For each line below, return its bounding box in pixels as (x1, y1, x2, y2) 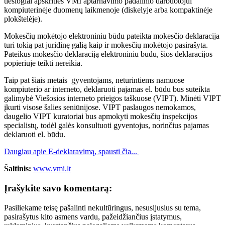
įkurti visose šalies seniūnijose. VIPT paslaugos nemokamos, (4, 103, 196, 112)
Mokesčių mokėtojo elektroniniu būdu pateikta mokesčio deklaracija (4, 32, 219, 41)
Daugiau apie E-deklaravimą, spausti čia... (4, 147, 139, 156)
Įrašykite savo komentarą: (4, 183, 112, 193)
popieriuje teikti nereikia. (4, 59, 82, 68)
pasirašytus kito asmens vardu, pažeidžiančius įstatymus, (4, 212, 182, 221)
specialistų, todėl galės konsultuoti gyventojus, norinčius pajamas (4, 121, 209, 130)
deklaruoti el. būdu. (4, 130, 65, 139)
